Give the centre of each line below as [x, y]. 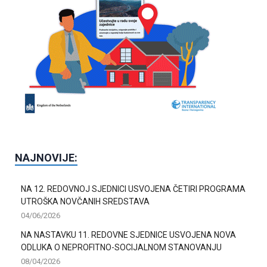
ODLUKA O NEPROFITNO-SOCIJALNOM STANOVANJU [121, 247]
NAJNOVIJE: [46, 157]
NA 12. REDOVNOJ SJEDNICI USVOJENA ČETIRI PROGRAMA [133, 189]
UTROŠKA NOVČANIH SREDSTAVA [85, 201]
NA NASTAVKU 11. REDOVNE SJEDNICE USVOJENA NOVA [128, 235]
